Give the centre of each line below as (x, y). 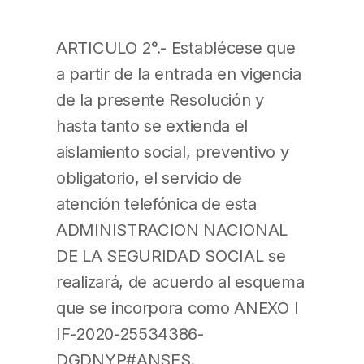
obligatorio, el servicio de (149, 177)
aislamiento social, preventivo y (173, 151)
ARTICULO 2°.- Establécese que (176, 47)
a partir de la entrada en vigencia (179, 73)
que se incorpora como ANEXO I (178, 307)
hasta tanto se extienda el (152, 125)
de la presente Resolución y (160, 99)
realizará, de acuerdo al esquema (180, 281)
